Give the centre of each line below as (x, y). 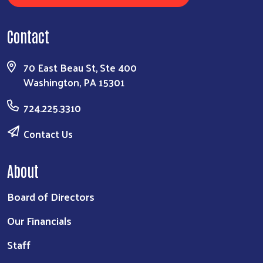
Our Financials (39, 221)
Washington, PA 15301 (74, 82)
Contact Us (48, 134)
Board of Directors (51, 197)
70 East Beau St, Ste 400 (80, 68)
